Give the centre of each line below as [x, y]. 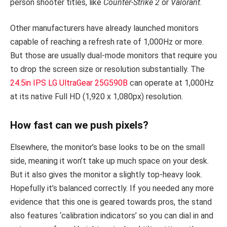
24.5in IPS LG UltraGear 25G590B [69, 83]
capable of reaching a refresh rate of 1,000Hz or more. [107, 42]
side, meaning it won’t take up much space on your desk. [109, 161]
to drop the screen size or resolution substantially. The [107, 69]
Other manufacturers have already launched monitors [104, 28]
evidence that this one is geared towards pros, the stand [111, 202]
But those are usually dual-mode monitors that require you [113, 56]
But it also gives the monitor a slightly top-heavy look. [106, 175]
